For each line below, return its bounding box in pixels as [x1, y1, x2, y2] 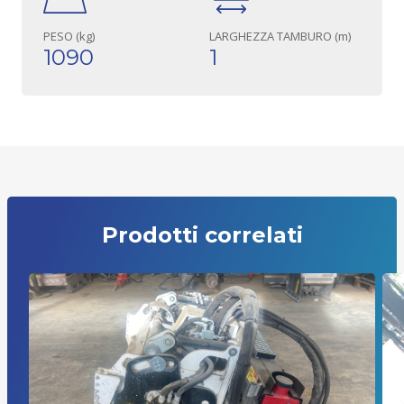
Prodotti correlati [101, 222, 303, 249]
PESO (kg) [43, 28, 95, 45]
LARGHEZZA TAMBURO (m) [209, 28, 351, 45]
